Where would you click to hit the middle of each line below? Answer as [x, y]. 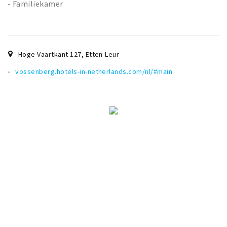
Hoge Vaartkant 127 [50, 54]
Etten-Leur [102, 54]
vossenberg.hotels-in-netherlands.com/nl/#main [94, 72]
